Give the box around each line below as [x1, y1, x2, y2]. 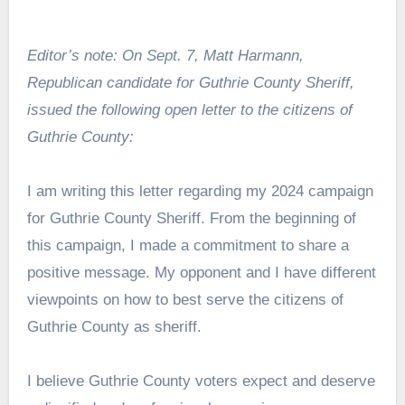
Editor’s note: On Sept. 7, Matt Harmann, [26, 46, 37, 64]
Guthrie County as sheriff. [26, 317, 202, 335]
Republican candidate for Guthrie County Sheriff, [26, 73, 354, 91]
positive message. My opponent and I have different [26, 263, 376, 281]
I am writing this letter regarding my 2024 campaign [26, 182, 373, 200]
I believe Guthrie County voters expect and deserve [26, 372, 375, 390]
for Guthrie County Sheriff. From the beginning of [26, 209, 356, 227]
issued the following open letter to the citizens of [26, 100, 353, 118]
